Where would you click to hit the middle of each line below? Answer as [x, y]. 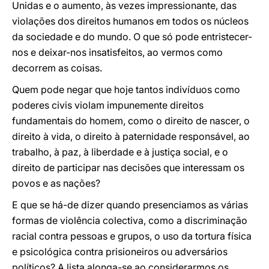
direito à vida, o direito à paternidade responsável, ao [131, 136]
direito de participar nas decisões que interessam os [128, 168]
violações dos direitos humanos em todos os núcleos [130, 21]
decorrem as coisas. [57, 68]
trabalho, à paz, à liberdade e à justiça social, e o [120, 152]
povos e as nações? [56, 183]
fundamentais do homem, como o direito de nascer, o [131, 121]
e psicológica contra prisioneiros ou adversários [120, 252]
